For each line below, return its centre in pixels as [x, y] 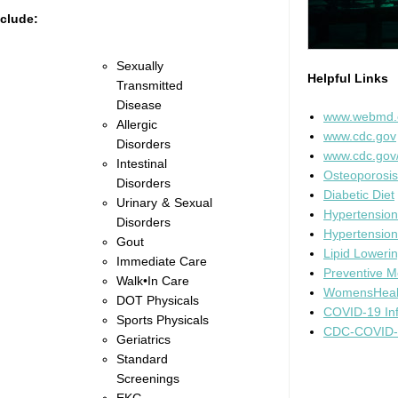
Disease [139, 105]
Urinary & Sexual [164, 203]
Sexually [140, 66]
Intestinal [142, 164]
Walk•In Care [153, 281]
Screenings [148, 379]
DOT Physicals [158, 301]
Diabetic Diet [359, 195]
